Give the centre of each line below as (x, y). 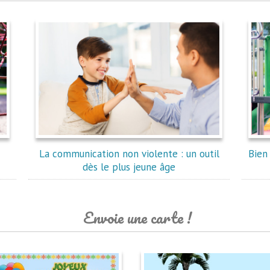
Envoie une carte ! (137, 218)
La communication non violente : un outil (129, 154)
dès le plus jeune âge (129, 167)
